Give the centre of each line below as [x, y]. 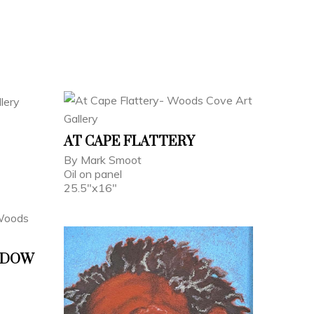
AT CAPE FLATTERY [129, 142]
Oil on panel [93, 173]
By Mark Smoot [103, 159]
